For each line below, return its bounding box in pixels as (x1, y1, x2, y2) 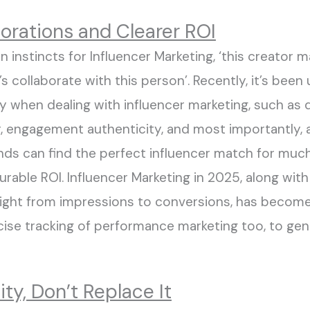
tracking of (24, 217, 94, 235)
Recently (189, 71, 246, 89)
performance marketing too (93, 217, 264, 235)
